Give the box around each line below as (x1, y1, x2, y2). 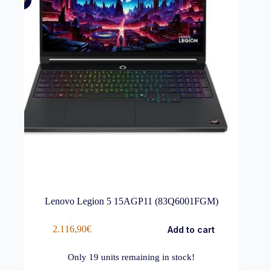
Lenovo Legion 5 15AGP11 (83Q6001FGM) (44, 195, 218, 206)
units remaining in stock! (99, 252, 195, 262)
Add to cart (167, 224, 215, 235)
